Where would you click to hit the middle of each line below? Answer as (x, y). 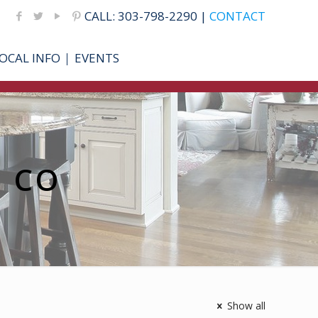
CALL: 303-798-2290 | (147, 16)
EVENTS (97, 58)
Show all (246, 306)
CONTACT (237, 16)
